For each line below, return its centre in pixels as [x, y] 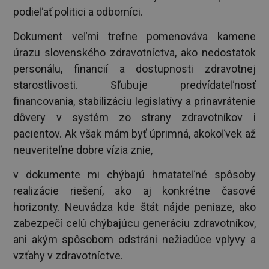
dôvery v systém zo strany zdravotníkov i [134, 118]
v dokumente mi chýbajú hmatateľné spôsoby [134, 175]
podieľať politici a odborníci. [82, 11]
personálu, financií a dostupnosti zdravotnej [134, 69]
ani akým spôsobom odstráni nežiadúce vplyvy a [134, 240]
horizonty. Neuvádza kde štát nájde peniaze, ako [134, 207]
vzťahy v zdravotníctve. [68, 256]
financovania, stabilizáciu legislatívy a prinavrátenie [134, 101]
